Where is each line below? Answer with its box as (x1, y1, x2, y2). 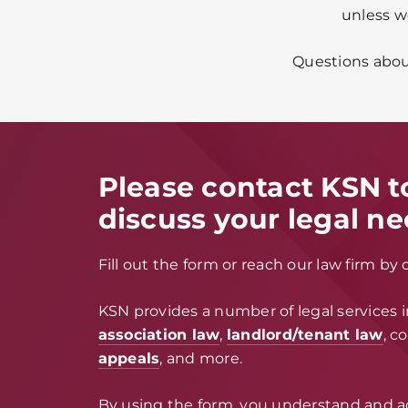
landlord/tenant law (226, 326, 383, 344)
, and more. (159, 350, 243, 368)
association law (97, 326, 220, 344)
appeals (97, 350, 160, 368)
